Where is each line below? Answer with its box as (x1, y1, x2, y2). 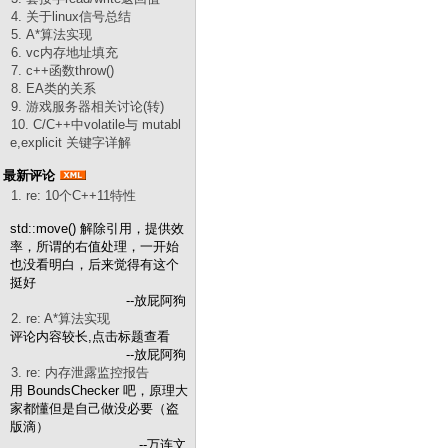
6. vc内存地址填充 (11, 45, 118, 60)
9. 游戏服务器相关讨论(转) (11, 99, 164, 114)
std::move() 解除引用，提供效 (10, 221, 184, 236)
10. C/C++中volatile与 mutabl (11, 117, 181, 132)
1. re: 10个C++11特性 (11, 188, 136, 203)
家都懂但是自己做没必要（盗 (10, 401, 179, 416)
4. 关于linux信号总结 (11, 9, 131, 24)
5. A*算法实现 (11, 27, 92, 42)
